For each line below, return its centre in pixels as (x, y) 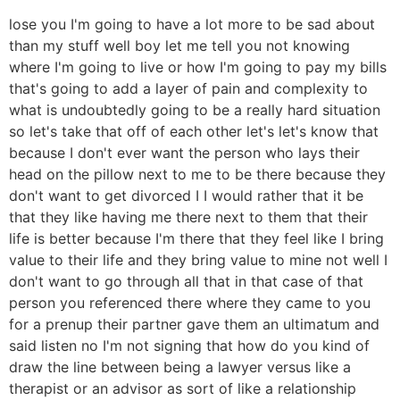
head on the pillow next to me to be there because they (197, 174)
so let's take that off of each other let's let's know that (194, 131)
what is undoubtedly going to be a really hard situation (195, 109)
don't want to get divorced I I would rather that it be (186, 195)
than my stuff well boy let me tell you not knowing (179, 45)
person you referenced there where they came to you (190, 302)
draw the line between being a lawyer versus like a (180, 367)
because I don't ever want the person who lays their (184, 152)
